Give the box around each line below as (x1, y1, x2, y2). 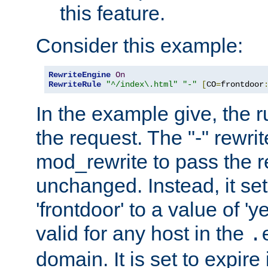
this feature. (60, 1, 165, 25)
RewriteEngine (48, 69, 111, 80)
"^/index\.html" (106, 79, 178, 89)
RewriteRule (48, 79, 101, 89)
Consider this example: (36, 33, 243, 57)
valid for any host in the (36, 221, 249, 245)
